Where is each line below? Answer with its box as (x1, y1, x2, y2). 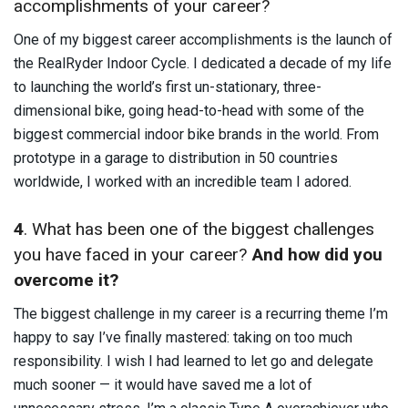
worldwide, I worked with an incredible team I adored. (14, 172, 352, 190)
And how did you (252, 242, 382, 269)
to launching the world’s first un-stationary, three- (14, 77, 321, 96)
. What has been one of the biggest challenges (24, 217, 374, 243)
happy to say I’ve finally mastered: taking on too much (14, 328, 352, 346)
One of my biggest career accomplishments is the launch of (14, 30, 393, 48)
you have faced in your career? (14, 242, 252, 269)
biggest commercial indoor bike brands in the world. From (14, 125, 379, 143)
